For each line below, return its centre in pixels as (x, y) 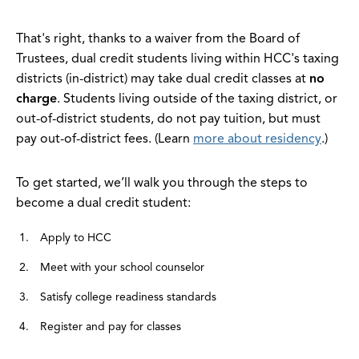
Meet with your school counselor (122, 268)
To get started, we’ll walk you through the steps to (162, 183)
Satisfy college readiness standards (128, 297)
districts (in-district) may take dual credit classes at (163, 79)
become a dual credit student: (103, 203)
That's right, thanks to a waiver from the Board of (158, 39)
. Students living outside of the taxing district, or (197, 99)
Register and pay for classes (111, 327)
